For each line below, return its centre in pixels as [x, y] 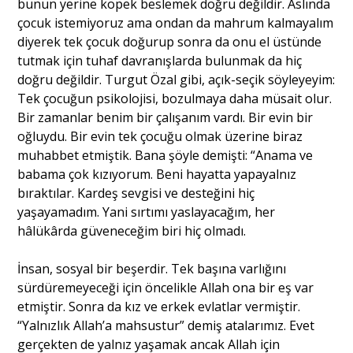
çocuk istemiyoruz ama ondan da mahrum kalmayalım [176, 22]
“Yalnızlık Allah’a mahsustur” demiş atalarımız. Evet [166, 325]
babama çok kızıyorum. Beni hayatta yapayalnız [157, 174]
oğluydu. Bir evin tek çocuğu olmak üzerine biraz [160, 136]
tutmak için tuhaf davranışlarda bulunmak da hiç [160, 60]
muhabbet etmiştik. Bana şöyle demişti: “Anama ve [165, 155]
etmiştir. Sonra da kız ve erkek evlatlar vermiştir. [159, 306]
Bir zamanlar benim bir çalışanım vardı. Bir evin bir [165, 117]
